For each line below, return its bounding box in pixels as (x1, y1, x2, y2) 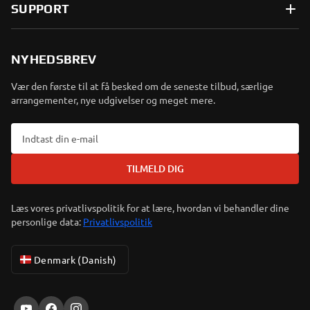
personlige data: (11, 215, 81, 228)
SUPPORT (11, 1, 70, 16)
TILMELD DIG (126, 162, 184, 175)
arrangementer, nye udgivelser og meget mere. (11, 93, 215, 106)
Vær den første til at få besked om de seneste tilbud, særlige (11, 80, 273, 92)
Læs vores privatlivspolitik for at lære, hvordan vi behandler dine (11, 201, 289, 214)
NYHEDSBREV (11, 52, 97, 66)
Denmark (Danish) (34, 253, 117, 266)
